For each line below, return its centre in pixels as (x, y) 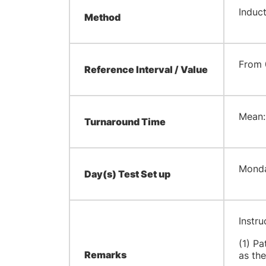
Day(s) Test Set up (127, 174)
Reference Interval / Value (146, 69)
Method (102, 17)
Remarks (105, 255)
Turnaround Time (125, 122)
